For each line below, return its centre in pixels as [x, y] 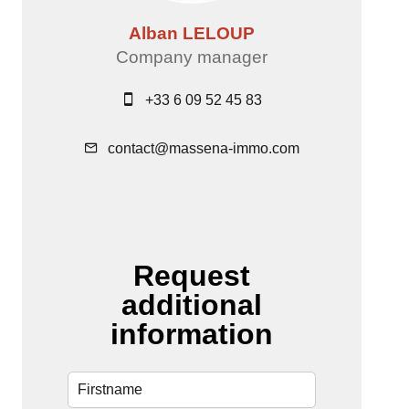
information [192, 335]
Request [192, 276]
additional [192, 305]
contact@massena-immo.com [204, 149]
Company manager [192, 58]
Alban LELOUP [192, 34]
